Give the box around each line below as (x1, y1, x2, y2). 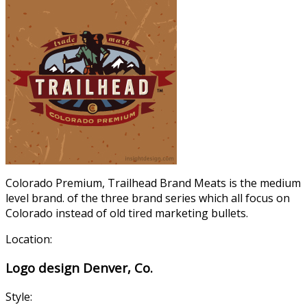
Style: (5, 289, 32, 304)
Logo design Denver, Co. (5, 259, 153, 277)
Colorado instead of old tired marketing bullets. (5, 205, 248, 221)
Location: (5, 231, 52, 247)
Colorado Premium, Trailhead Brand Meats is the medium (5, 175, 301, 191)
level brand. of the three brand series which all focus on (5, 190, 290, 206)
